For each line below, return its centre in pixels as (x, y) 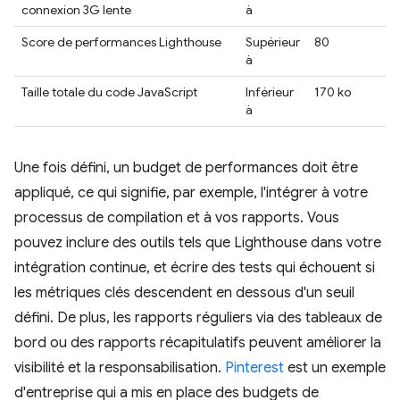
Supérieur (273, 42)
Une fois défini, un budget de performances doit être (186, 168)
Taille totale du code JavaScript (109, 92)
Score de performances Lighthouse (121, 42)
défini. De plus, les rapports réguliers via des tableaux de (198, 318)
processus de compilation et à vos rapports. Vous (177, 218)
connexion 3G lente (76, 10)
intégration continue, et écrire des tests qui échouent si (195, 268)
